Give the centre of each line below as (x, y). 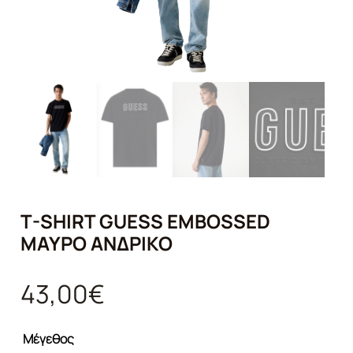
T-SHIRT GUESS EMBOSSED (145, 221)
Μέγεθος (48, 339)
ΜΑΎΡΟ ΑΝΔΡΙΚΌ (97, 243)
